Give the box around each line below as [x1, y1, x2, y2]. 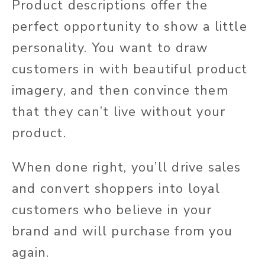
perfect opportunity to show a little [12, 18, 247, 36]
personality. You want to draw [12, 39, 209, 57]
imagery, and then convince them [12, 82, 228, 100]
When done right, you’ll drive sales [12, 159, 241, 177]
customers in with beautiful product [12, 60, 248, 79]
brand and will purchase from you [12, 222, 233, 241]
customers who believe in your [12, 201, 212, 219]
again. [12, 244, 54, 262]
